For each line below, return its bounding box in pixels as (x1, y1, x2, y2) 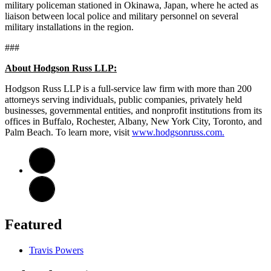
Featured (5, 216, 62, 232)
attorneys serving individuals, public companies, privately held (5, 94, 242, 105)
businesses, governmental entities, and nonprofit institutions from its (5, 105, 262, 116)
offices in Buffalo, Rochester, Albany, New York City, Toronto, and (5, 116, 262, 126)
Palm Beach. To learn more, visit (5, 126, 132, 137)
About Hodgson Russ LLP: (5, 62, 117, 73)
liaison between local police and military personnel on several (5, 10, 238, 21)
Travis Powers (29, 244, 83, 255)
